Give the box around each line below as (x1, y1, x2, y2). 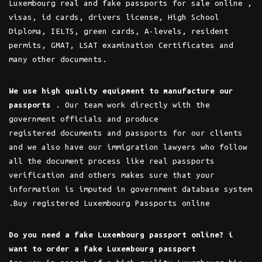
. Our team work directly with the (51, 100, 210, 109)
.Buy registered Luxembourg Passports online (9, 198, 210, 208)
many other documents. (9, 54, 107, 64)
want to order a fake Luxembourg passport (9, 244, 196, 253)
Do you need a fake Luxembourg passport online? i (9, 230, 233, 239)
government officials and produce (9, 114, 158, 123)
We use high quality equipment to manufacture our (9, 86, 233, 95)
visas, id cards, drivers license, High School (9, 12, 219, 22)
